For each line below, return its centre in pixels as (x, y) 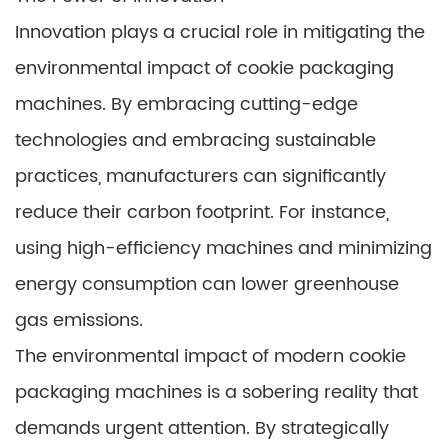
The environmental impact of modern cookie (210, 356)
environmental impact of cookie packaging (204, 68)
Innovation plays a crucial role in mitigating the (220, 32)
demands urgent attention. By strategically (202, 428)
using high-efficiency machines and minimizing (223, 248)
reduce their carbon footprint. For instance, (202, 212)
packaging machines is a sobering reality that (216, 392)
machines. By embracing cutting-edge (186, 104)
